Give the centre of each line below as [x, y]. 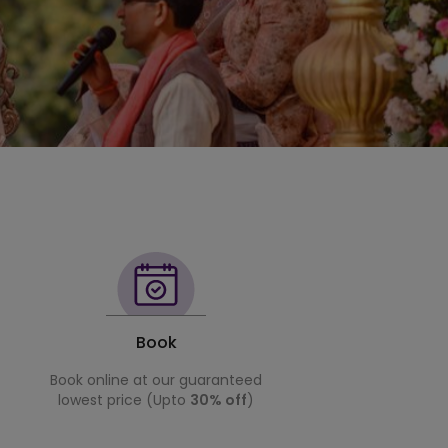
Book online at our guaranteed [156, 380]
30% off [218, 400]
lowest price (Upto [124, 400]
